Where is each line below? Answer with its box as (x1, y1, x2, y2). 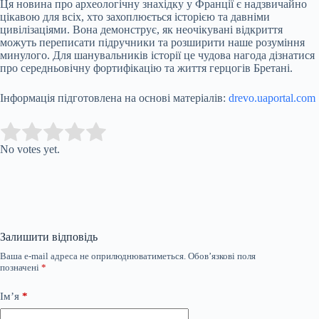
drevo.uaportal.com (229, 92, 315, 105)
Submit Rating (115, 126, 179, 139)
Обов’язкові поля (188, 251, 256, 262)
